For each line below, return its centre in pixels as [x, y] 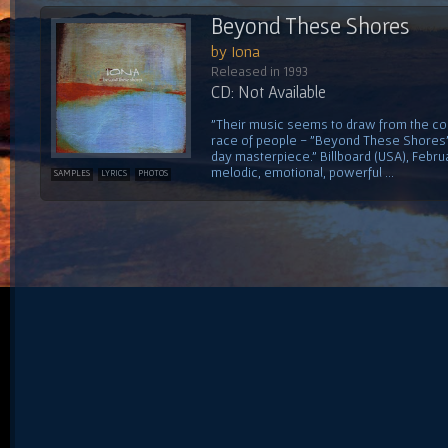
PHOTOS [153, 172]
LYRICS [114, 172]
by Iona [235, 50]
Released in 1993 [259, 70]
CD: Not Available [268, 91]
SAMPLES [72, 172]
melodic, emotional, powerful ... [302, 171]
